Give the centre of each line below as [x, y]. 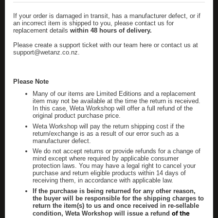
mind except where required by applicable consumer [106, 159]
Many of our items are [64, 94]
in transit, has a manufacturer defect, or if [142, 16]
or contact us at [175, 45]
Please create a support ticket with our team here [82, 45]
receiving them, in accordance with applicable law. [103, 181]
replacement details [42, 31]
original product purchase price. [77, 116]
